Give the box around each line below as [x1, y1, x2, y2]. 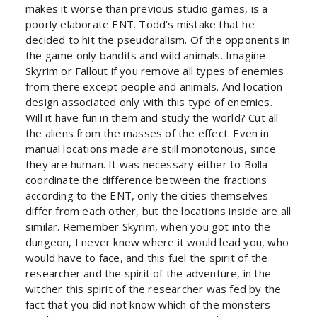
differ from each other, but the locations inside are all [25, 203, 292, 218]
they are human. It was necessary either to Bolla [25, 156, 268, 171]
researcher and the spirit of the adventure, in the [25, 265, 272, 280]
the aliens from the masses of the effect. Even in [25, 125, 269, 140]
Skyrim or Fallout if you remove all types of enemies [25, 63, 284, 78]
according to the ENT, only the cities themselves [25, 188, 269, 202]
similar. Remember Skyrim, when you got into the [25, 219, 271, 234]
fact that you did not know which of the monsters [25, 296, 271, 311]
